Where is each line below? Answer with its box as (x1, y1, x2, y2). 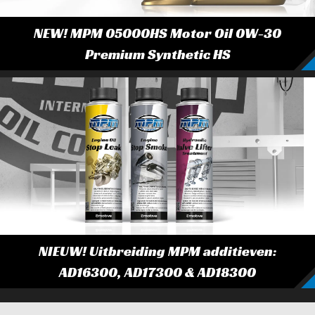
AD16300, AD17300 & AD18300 (59, 263, 256, 281)
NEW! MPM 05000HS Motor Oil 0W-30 (34, 24, 281, 42)
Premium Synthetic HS (84, 45, 231, 63)
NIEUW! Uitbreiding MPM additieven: (38, 242, 277, 260)
